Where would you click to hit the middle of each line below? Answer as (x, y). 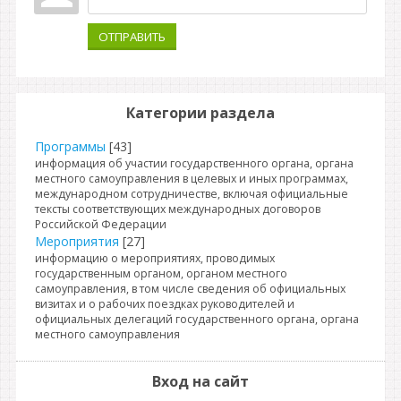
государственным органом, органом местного (161, 273)
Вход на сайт (200, 381)
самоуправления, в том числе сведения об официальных (190, 289)
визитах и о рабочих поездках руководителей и (165, 304)
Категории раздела (200, 113)
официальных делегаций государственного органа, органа (197, 319)
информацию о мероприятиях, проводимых (155, 258)
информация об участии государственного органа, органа (194, 163)
